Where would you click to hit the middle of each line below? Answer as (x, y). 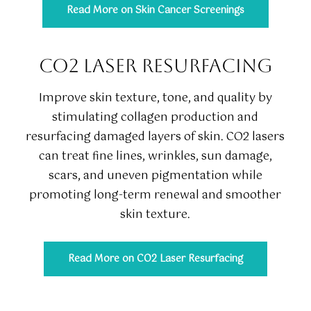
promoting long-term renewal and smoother (155, 196)
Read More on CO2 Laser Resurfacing (155, 259)
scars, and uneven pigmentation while (155, 176)
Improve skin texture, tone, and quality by (155, 99)
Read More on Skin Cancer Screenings (155, 10)
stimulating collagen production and (155, 118)
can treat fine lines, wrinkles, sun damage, (155, 157)
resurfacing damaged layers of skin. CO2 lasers (155, 137)
